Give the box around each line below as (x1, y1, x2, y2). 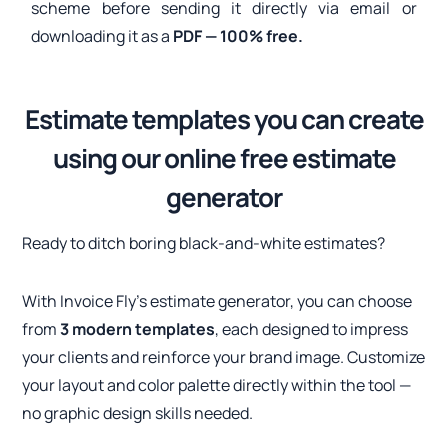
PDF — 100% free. (173, 25, 304, 48)
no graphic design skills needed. (22, 402, 254, 425)
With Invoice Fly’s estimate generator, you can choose (22, 290, 413, 313)
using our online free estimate (52, 140, 396, 177)
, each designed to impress (215, 318, 409, 341)
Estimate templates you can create (24, 101, 424, 138)
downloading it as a (31, 25, 174, 48)
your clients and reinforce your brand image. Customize (22, 346, 426, 369)
